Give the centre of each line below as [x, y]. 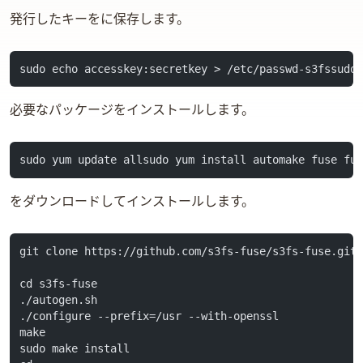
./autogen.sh [59, 299]
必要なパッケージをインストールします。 [132, 111]
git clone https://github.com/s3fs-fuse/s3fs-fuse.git [188, 251]
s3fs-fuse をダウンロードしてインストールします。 [132, 202]
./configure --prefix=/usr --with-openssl [149, 316]
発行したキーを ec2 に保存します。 [100, 19]
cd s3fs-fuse [59, 283]
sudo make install [75, 348]
